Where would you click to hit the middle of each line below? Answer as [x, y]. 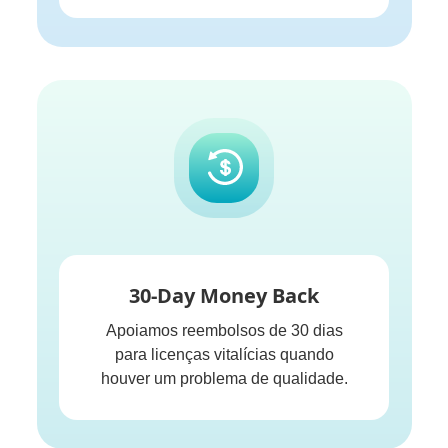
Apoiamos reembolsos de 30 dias [224, 330]
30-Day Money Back [224, 295]
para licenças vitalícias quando [224, 354]
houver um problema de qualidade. [224, 378]
